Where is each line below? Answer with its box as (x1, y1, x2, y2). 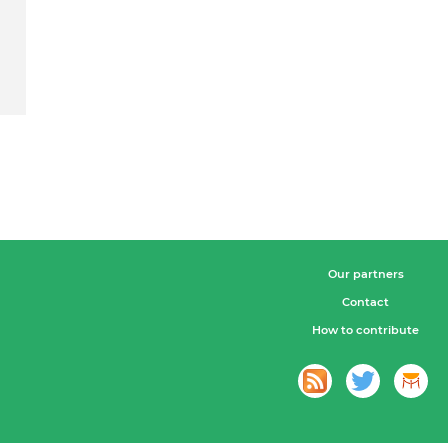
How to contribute (312, 323, 419, 338)
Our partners (327, 267, 404, 282)
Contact (342, 295, 389, 310)
